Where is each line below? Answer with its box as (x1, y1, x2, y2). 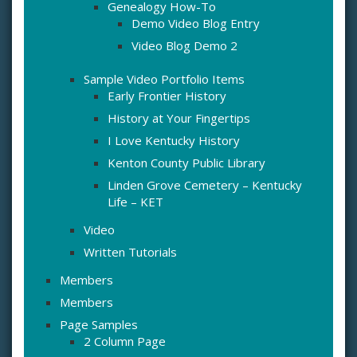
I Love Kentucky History (108, 132, 240, 149)
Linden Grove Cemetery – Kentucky (108, 177, 302, 194)
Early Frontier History (108, 88, 226, 104)
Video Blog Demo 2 (131, 37, 237, 54)
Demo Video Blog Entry (131, 15, 260, 32)
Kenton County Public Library (108, 155, 265, 171)
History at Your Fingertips (108, 110, 250, 127)
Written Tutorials (84, 244, 177, 261)
